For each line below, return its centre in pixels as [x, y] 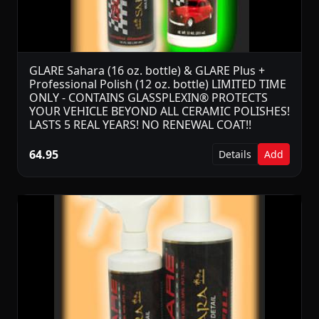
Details [235, 155]
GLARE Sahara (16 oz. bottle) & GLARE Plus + [147, 71]
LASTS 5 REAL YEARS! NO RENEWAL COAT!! [140, 125]
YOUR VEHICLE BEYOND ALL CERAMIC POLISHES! [159, 111]
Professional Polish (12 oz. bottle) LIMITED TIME [158, 84]
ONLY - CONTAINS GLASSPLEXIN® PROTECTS [148, 98]
